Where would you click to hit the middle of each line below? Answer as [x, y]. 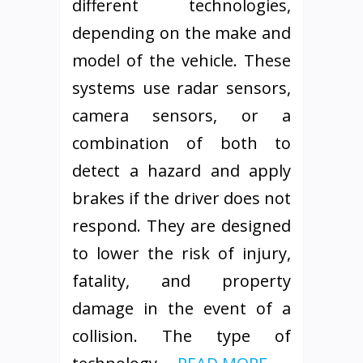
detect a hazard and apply [181, 171]
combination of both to [181, 143]
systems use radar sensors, [181, 88]
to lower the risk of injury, [181, 253]
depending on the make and [181, 33]
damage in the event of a [181, 308]
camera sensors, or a [181, 115]
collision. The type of [181, 336]
